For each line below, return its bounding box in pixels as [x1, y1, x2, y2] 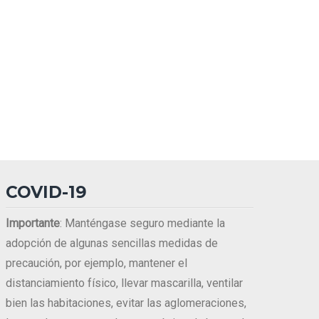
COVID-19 [6, 182, 87, 203]
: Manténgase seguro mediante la [60, 216, 225, 231]
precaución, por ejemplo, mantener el [6, 256, 187, 271]
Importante [6, 216, 60, 231]
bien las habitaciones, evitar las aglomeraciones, [6, 296, 246, 310]
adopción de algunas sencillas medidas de [6, 236, 218, 251]
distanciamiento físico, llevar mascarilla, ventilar [6, 276, 243, 291]
